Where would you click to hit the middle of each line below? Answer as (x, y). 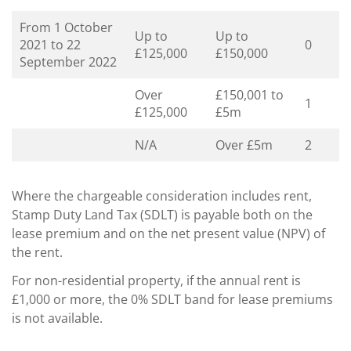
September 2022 (68, 62)
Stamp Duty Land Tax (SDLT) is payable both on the (162, 214)
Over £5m (244, 145)
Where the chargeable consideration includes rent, (162, 195)
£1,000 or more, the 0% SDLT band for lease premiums (172, 299)
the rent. (37, 252)
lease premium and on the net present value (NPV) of (168, 233)
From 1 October (66, 27)
